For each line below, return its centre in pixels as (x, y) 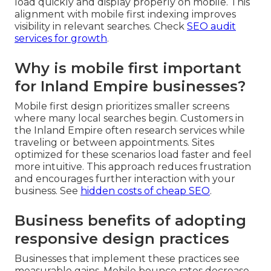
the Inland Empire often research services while (130, 131)
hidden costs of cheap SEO (145, 191)
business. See (47, 191)
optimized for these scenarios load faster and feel (133, 155)
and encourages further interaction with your (125, 179)
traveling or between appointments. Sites (114, 143)
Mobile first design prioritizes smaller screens (122, 106)
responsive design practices (122, 239)
